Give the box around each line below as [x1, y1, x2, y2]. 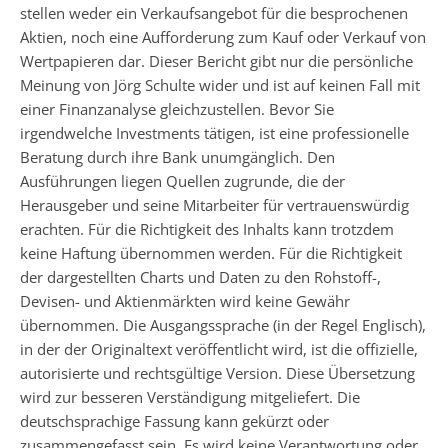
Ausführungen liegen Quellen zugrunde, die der [20, 171, 345, 191]
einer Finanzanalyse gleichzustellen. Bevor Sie [20, 99, 334, 119]
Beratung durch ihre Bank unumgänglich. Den [20, 147, 335, 167]
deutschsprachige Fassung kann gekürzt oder [20, 411, 329, 431]
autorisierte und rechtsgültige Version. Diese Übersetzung [20, 363, 415, 383]
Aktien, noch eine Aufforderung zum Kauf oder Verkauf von [20, 27, 426, 47]
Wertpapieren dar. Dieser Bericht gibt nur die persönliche [20, 51, 413, 71]
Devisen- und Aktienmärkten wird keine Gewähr [20, 291, 350, 311]
